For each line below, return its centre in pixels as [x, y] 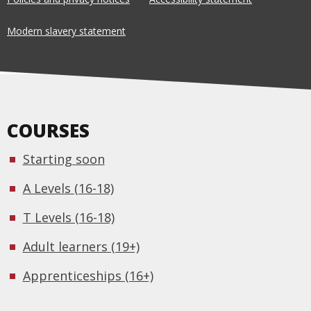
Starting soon [64, 159]
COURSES [48, 131]
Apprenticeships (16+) [88, 276]
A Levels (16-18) [68, 188]
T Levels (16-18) [68, 218]
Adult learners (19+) [81, 247]
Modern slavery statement [66, 31]
